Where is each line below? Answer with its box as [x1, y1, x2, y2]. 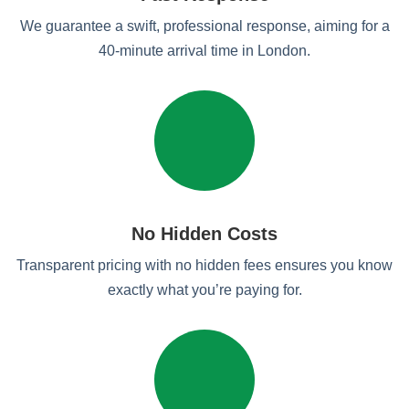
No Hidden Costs [131, 224, 278, 244]
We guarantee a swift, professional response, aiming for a [19, 18, 390, 34]
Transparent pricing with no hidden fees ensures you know [16, 257, 393, 273]
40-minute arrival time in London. [99, 43, 310, 58]
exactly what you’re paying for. [107, 282, 302, 298]
